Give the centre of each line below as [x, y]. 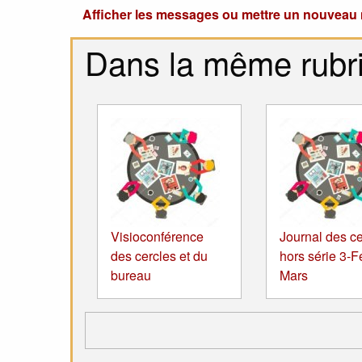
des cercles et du [159, 255]
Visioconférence [157, 236]
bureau [131, 275]
